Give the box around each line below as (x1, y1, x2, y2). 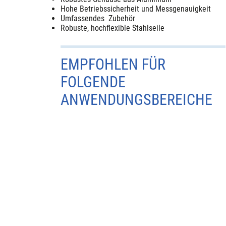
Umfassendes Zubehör (61, 14, 136, 24)
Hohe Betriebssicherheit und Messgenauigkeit (61, 4, 211, 14)
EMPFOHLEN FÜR (61, 55, 166, 74)
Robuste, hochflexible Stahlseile (61, 23, 165, 33)
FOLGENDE (61, 73, 126, 91)
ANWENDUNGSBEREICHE (61, 91, 213, 109)
